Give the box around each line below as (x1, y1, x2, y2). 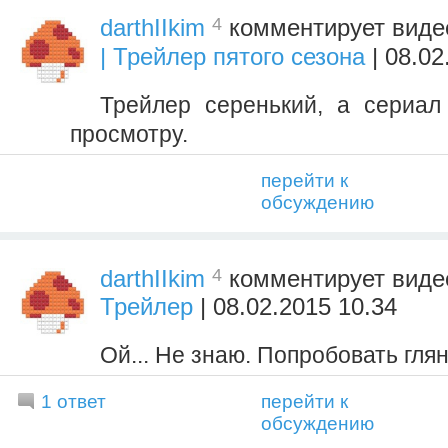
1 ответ (41, 390, 106, 412)
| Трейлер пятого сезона (100, 42, 365, 70)
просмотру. (70, 120, 188, 147)
